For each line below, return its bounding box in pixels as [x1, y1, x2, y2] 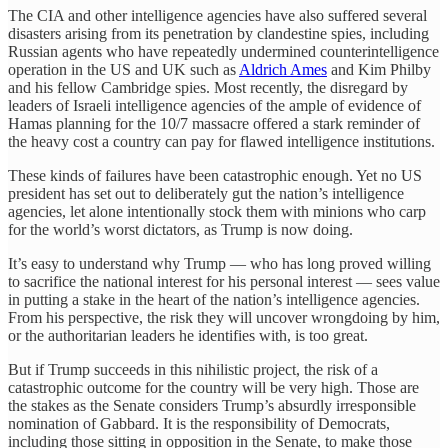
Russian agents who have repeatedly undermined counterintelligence [8, 42, 439, 60]
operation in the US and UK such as [8, 60, 239, 78]
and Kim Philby [327, 60, 431, 78]
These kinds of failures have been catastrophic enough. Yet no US [8, 166, 422, 184]
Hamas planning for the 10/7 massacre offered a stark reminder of [8, 114, 420, 132]
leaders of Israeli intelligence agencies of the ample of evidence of [8, 96, 421, 114]
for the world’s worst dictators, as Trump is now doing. [8, 220, 353, 238]
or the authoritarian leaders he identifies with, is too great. [8, 326, 368, 344]
